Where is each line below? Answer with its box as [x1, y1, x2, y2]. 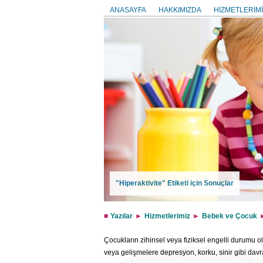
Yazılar [110, 212, 133, 220]
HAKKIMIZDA [159, 6, 201, 14]
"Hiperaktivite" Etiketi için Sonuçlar [116, 179, 234, 187]
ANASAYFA [110, 6, 146, 14]
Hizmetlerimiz [144, 212, 190, 220]
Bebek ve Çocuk [202, 212, 257, 220]
